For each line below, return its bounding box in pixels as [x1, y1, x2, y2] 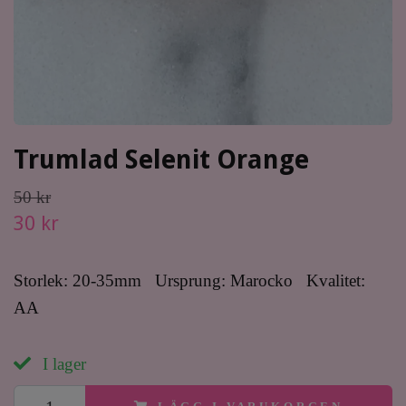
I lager [38, 354, 86, 373]
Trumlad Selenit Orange [14, 144, 309, 175]
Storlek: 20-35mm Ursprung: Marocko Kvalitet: [14, 271, 365, 290]
